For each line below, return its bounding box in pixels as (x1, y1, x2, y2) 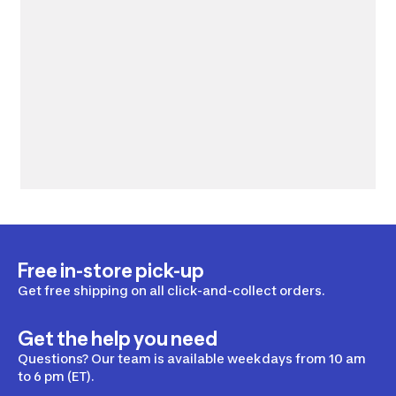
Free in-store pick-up (18, 259, 204, 283)
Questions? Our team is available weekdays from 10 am (18, 351, 366, 367)
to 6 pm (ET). (18, 369, 95, 385)
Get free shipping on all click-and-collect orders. (18, 283, 325, 299)
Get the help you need (18, 327, 217, 351)
